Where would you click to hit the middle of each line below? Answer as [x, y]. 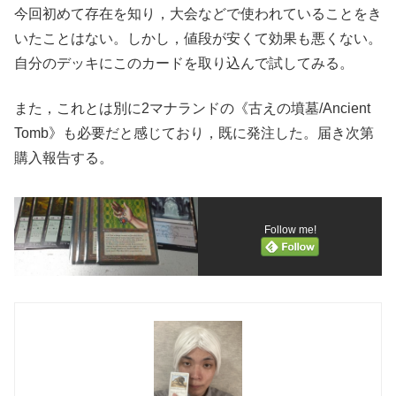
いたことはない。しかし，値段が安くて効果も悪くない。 [198, 39]
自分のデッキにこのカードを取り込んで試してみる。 [184, 64]
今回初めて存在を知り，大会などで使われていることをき [198, 14]
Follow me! [290, 229]
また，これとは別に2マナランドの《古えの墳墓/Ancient [192, 108]
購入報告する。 [64, 157]
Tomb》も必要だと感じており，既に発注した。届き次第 [194, 133]
